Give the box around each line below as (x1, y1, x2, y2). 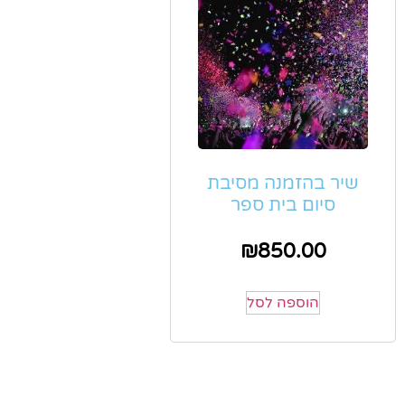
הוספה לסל (247, 294, 319, 313)
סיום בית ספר (231, 194, 335, 217)
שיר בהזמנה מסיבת (207, 173, 359, 195)
